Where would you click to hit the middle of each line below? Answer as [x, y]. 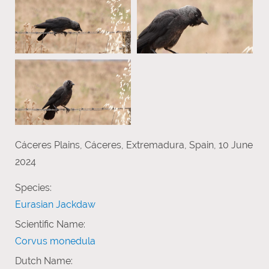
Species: [33, 187]
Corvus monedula [55, 241]
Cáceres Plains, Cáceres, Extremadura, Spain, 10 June [134, 145]
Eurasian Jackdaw [55, 204]
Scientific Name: [50, 224]
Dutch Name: [44, 261]
